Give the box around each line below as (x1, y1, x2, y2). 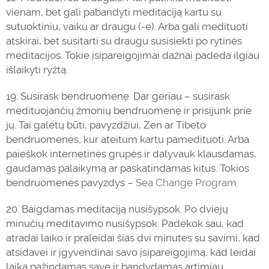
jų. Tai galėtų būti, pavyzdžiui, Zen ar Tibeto (6, 119, 206, 131)
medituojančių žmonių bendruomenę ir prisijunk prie (6, 104, 252, 116)
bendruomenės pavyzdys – (6, 177, 136, 189)
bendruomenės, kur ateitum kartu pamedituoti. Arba (6, 133, 249, 145)
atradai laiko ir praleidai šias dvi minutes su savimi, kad (6, 232, 260, 244)
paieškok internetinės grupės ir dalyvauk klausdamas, (6, 148, 256, 160)
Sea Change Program (136, 177, 237, 189)
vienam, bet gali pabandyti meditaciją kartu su (6, 6, 222, 18)
